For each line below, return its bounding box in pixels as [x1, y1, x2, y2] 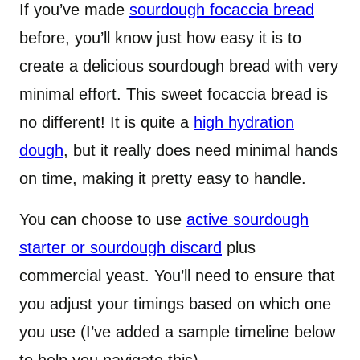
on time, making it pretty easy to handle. [19, 170, 311, 188]
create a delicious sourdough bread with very [19, 57, 338, 76]
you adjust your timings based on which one [19, 295, 331, 313]
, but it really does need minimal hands [63, 141, 338, 160]
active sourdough [186, 211, 309, 229]
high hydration [194, 113, 294, 132]
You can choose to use [19, 211, 186, 229]
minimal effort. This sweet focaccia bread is [19, 85, 328, 104]
